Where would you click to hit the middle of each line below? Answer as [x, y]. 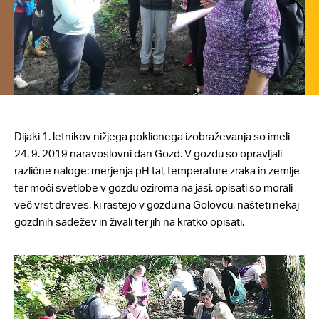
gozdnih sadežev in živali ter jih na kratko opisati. [129, 222]
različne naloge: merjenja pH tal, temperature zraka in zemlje [157, 171]
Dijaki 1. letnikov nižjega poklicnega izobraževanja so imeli [152, 136]
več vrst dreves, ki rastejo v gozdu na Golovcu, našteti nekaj [157, 205]
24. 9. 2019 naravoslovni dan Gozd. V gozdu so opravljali [148, 153]
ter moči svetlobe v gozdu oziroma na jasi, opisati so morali [153, 188]
